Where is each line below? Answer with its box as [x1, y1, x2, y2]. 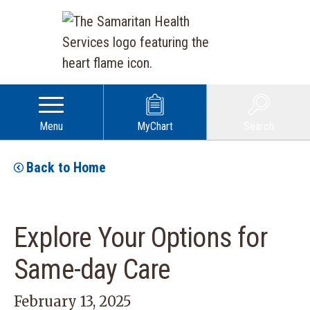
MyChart [137, 120, 174, 133]
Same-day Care [14, 253, 171, 286]
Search [243, 120, 274, 133]
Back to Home [26, 159, 106, 176]
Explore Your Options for [14, 221, 267, 254]
